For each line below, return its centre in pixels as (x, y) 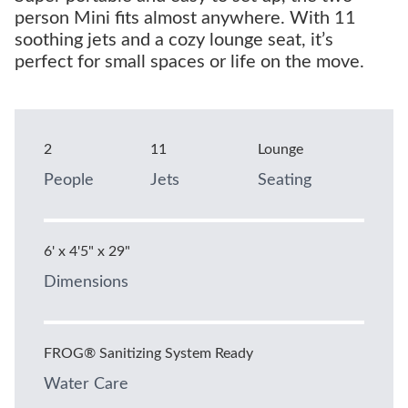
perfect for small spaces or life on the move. (189, 62)
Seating (284, 181)
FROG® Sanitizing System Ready (148, 354)
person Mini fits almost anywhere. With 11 (185, 19)
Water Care (86, 385)
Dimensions (86, 283)
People (69, 181)
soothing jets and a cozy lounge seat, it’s (174, 41)
